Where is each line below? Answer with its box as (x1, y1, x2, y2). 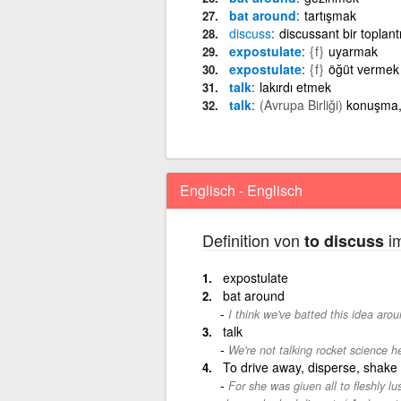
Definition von (201, 227, 304, 252)
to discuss (303, 228, 384, 252)
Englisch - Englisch (179, 179, 303, 200)
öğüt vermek (328, 59, 399, 78)
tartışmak (303, 5, 356, 24)
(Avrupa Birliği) (259, 95, 343, 114)
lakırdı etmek (259, 77, 331, 96)
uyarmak (328, 41, 378, 60)
